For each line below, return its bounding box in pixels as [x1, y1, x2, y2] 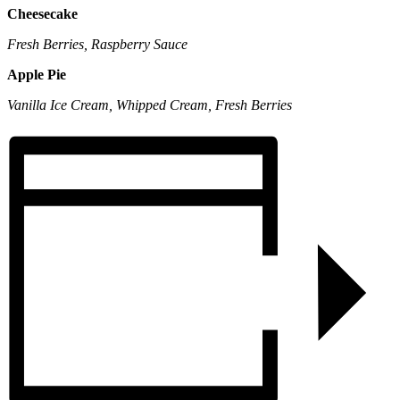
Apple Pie [7, 66, 66, 82]
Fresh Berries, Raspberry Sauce [7, 36, 187, 52]
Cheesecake [7, 5, 78, 21]
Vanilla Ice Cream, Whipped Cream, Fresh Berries [7, 96, 292, 112]
